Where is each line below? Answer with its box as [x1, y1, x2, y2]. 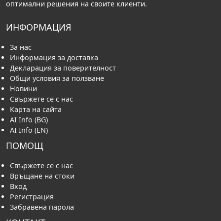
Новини [10, 84, 37, 93]
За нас [10, 42, 32, 52]
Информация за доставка [10, 53, 98, 62]
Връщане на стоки [10, 171, 74, 181]
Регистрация [10, 192, 54, 201]
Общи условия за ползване [10, 74, 104, 83]
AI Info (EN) [10, 125, 48, 135]
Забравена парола [10, 202, 74, 212]
